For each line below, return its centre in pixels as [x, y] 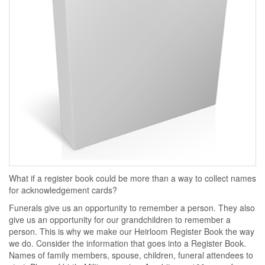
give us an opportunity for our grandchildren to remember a [120, 219]
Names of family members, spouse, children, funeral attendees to [131, 255]
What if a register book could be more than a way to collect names [132, 178]
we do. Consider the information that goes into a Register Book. [127, 243]
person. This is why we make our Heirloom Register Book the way [132, 231]
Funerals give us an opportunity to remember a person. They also [132, 208]
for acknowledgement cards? [63, 190]
